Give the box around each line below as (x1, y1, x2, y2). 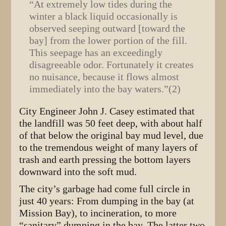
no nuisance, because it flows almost (29, 71, 180, 83)
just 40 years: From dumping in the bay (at (19, 195, 195, 207)
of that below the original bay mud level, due (19, 130, 204, 142)
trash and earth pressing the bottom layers (19, 154, 191, 166)
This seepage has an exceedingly (29, 47, 163, 59)
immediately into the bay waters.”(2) (29, 83, 181, 95)
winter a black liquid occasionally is (29, 11, 178, 23)
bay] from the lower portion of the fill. (29, 35, 188, 47)
